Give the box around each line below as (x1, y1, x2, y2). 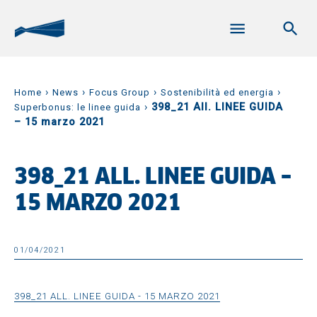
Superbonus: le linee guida (14, 102, 141, 113)
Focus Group (89, 87, 150, 98)
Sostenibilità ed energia (161, 87, 274, 98)
